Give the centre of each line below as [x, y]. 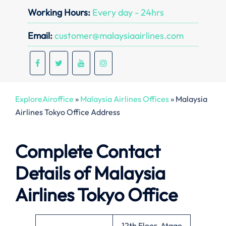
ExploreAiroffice [44, 99]
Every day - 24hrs [127, 12]
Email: [40, 36]
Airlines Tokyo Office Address [68, 112]
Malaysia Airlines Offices [125, 99]
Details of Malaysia [90, 173]
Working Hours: [59, 12]
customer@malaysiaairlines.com [118, 36]
